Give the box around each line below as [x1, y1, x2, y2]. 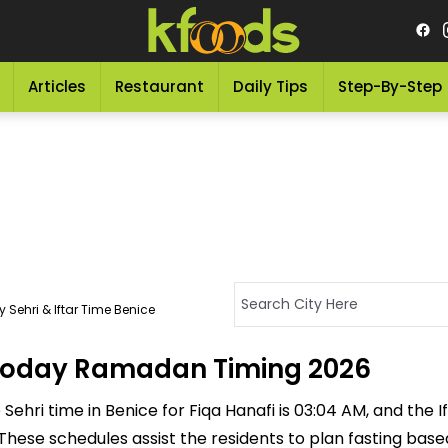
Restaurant [115, 76, 205, 97]
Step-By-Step [337, 76, 442, 97]
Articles [27, 76, 86, 97]
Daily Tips [233, 76, 309, 97]
